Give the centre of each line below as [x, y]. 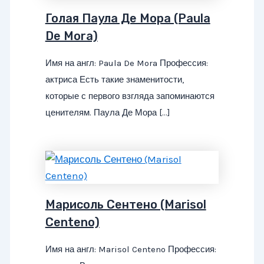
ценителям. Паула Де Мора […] [108, 113]
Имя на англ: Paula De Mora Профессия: [126, 63]
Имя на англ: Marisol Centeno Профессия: [131, 249]
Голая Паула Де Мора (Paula [128, 19]
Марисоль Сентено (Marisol [126, 204]
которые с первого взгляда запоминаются [130, 96]
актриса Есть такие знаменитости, [114, 80]
